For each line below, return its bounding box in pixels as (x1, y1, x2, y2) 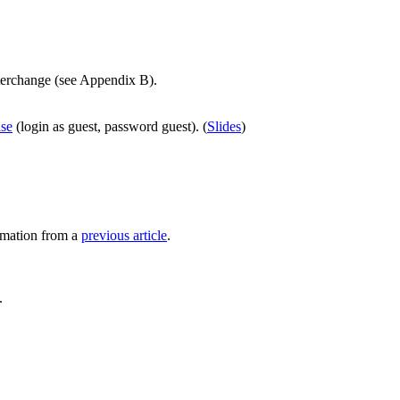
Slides (207, 119, 241, 134)
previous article (81, 228, 167, 243)
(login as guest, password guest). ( (12, 119, 207, 134)
